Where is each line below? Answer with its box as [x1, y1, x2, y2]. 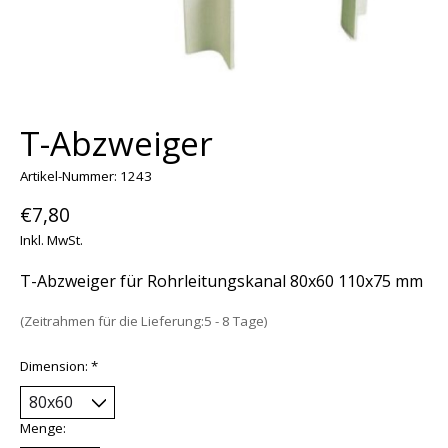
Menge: [20, 418, 66, 437]
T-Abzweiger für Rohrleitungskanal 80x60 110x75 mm [20, 270, 423, 293]
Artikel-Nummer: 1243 [20, 166, 152, 185]
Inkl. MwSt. [20, 231, 83, 250]
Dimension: [20, 356, 91, 375]
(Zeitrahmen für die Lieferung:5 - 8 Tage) [20, 312, 268, 331]
